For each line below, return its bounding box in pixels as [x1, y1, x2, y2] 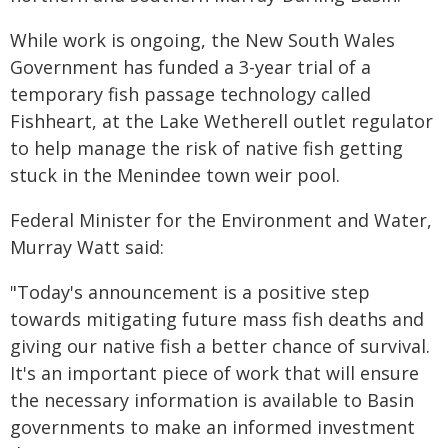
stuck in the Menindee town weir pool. [10, 163, 340, 187]
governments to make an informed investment [10, 415, 415, 439]
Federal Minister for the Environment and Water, [10, 208, 432, 232]
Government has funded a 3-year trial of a [10, 55, 371, 79]
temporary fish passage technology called [10, 82, 371, 106]
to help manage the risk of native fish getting [10, 136, 403, 160]
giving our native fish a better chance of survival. [10, 334, 430, 358]
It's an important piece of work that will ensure [10, 361, 419, 385]
